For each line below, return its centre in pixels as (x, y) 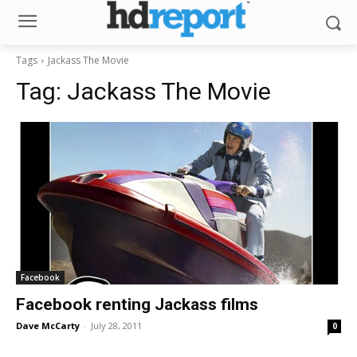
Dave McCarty (48, 326)
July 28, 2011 (116, 326)
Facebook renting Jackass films (137, 304)
